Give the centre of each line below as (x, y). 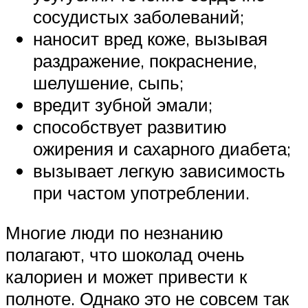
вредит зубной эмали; (123, 105)
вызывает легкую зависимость (159, 171)
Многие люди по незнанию (114, 233)
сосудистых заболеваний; (139, 17)
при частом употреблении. (141, 193)
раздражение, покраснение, (145, 61)
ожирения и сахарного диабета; (162, 149)
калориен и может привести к (126, 277)
